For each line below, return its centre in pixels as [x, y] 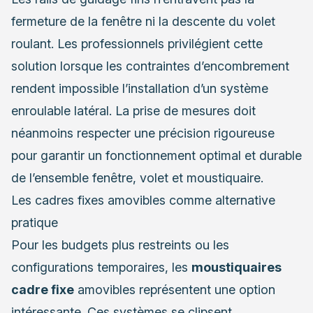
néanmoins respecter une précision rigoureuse [143, 133]
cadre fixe [43, 289]
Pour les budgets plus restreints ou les [120, 245]
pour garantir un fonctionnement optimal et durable [156, 155]
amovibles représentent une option [175, 289]
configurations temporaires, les [101, 267]
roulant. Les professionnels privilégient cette [137, 43]
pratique [35, 222]
